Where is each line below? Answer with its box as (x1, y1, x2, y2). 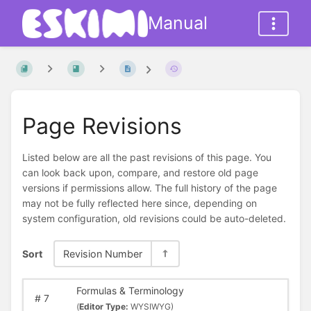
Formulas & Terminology (76, 285, 184, 297)
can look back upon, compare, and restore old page (22, 167, 258, 179)
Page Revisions (22, 112, 182, 140)
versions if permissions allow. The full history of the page (22, 182, 277, 194)
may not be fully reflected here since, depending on (22, 197, 257, 210)
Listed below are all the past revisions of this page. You (22, 151, 271, 164)
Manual (148, 12, 208, 33)
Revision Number (63, 247, 142, 260)
